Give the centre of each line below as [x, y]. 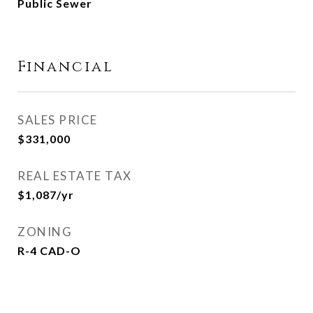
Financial [66, 67]
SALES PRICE [58, 120]
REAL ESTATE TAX [75, 176]
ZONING [45, 232]
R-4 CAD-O [49, 250]
